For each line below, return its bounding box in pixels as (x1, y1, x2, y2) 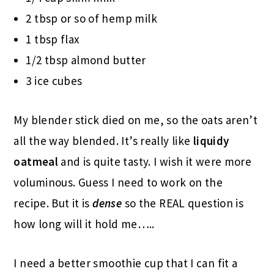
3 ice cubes (26, 73, 83, 88)
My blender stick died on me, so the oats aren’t (13, 112, 258, 127)
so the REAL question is (124, 195, 244, 210)
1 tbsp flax (26, 31, 80, 46)
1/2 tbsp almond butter (26, 52, 146, 67)
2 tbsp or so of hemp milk (26, 10, 157, 26)
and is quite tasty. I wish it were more (61, 154, 252, 169)
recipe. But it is (13, 195, 93, 210)
